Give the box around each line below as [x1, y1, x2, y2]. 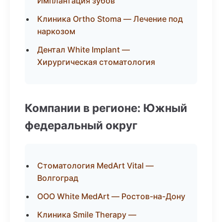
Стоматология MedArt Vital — [37, 161, 154, 170]
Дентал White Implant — [37, 45, 130, 55]
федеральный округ [25, 118, 137, 132]
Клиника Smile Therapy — [37, 210, 136, 220]
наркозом [37, 26, 75, 36]
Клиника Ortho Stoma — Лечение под [37, 14, 183, 24]
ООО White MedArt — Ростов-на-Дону [37, 191, 185, 201]
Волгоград [37, 173, 78, 183]
